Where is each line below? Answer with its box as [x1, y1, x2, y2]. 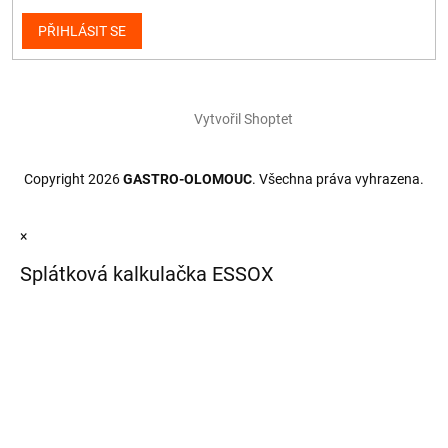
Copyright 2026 [24, 171, 123, 188]
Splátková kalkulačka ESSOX [20, 261, 274, 286]
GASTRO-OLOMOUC [123, 171, 252, 188]
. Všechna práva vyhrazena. [252, 171, 424, 188]
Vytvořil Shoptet [193, 111, 293, 128]
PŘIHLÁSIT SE [37, 22, 126, 39]
